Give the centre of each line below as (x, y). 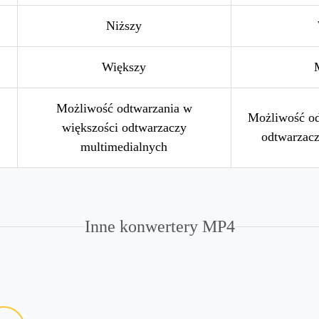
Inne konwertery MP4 (159, 226)
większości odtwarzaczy (124, 127)
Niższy (124, 26)
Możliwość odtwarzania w (124, 108)
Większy (124, 67)
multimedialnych (124, 147)
